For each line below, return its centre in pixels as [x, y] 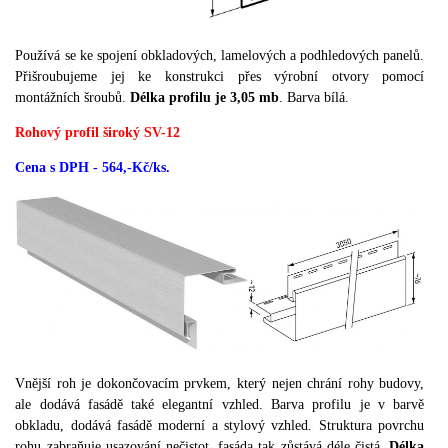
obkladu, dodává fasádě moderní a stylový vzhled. [164, 425]
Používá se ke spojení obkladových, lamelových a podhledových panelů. [220, 55]
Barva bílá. [316, 97]
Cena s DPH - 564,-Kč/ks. [93, 167]
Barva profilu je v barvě [348, 404]
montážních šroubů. [71, 97]
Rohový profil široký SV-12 [98, 132]
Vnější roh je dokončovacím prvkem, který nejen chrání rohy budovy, [220, 383]
